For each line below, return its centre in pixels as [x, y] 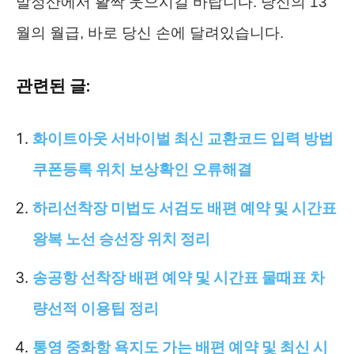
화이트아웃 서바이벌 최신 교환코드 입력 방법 [183, 138]
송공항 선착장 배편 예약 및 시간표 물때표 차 [179, 277]
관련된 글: [53, 86]
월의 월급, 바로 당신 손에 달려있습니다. [150, 32]
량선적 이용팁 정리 [96, 308]
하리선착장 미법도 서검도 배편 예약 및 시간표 [185, 208]
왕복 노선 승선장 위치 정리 [121, 239]
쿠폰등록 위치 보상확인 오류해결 [142, 169]
